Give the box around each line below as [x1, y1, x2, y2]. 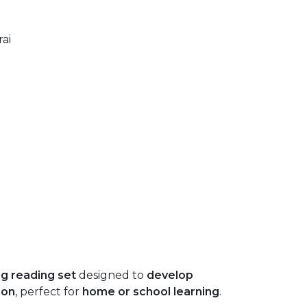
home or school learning [82, 285, 219, 298]
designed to [76, 269, 147, 282]
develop [147, 269, 193, 282]
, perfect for [15, 285, 82, 298]
